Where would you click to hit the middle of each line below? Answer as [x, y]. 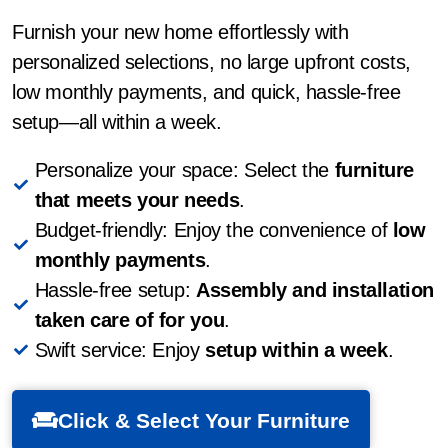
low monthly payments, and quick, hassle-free [206, 91]
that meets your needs [137, 200]
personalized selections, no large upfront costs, [211, 61]
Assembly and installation [314, 290]
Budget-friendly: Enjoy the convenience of [213, 230]
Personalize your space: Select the [184, 170]
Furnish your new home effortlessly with [180, 31]
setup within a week [296, 350]
